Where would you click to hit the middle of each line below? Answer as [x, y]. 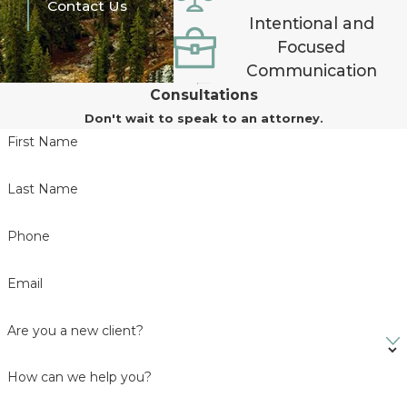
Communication [311, 71]
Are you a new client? [75, 330]
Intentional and [311, 24]
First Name [42, 142]
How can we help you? [79, 377]
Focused [312, 47]
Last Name [42, 189]
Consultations [203, 95]
